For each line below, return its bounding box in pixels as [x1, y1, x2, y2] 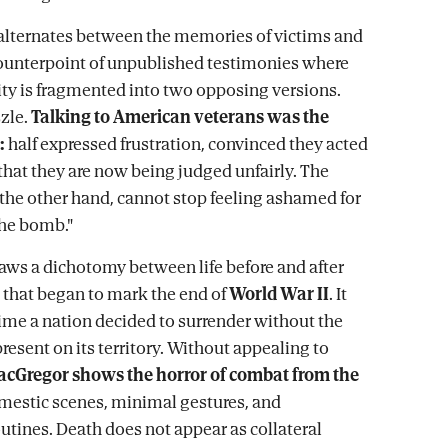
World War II [229, 279, 329, 308]
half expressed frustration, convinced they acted [5, 129, 368, 158]
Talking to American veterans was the [31, 102, 329, 131]
